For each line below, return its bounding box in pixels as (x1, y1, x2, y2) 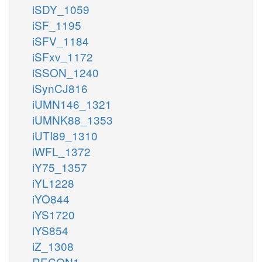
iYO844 (32, 190, 70, 206)
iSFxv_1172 (32, 48, 93, 64)
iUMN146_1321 (32, 95, 112, 112)
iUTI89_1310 (32, 127, 98, 143)
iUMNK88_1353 (32, 111, 113, 127)
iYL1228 (32, 174, 74, 191)
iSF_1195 (32, 16, 81, 33)
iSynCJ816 (32, 80, 88, 96)
